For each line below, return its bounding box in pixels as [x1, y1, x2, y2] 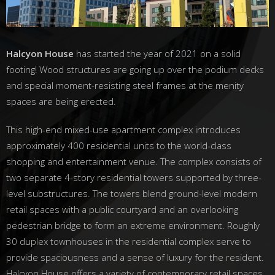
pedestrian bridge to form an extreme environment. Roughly [6, 219, 260, 231]
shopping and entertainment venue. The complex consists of [6, 155, 261, 168]
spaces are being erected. [6, 95, 116, 107]
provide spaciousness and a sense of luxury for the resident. [6, 250, 264, 263]
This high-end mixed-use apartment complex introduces [6, 123, 241, 136]
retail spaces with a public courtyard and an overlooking [6, 203, 238, 215]
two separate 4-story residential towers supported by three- [6, 171, 261, 184]
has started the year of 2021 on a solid [74, 47, 241, 60]
